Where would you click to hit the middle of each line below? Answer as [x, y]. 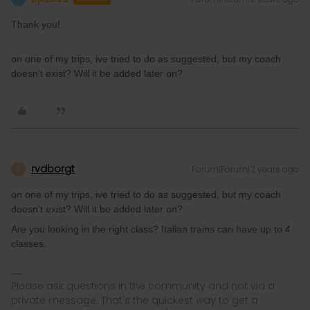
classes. [29, 244]
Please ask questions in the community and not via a [143, 286]
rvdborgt [53, 169]
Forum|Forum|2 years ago [245, 169]
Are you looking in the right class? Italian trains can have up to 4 [151, 229]
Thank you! [37, 24]
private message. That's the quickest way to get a [135, 300]
